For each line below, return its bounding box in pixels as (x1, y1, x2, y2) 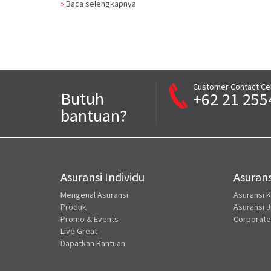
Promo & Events (60, 214, 119, 225)
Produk (60, 201, 87, 213)
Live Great (60, 226, 97, 237)
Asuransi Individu (60, 169, 145, 185)
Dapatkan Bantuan (60, 238, 125, 249)
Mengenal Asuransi (60, 189, 128, 201)
